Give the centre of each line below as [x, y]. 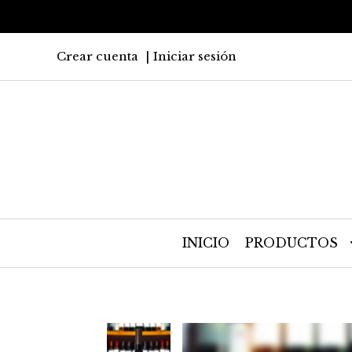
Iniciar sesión [195, 56]
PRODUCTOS [293, 243]
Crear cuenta [97, 56]
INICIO [206, 243]
